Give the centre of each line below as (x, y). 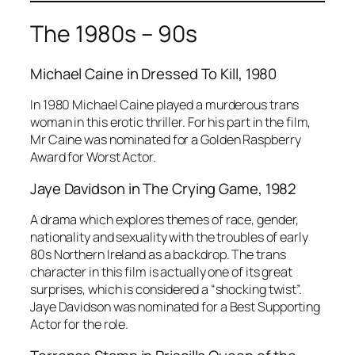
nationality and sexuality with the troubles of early (169, 237)
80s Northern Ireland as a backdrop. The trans (158, 255)
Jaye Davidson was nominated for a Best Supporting (176, 307)
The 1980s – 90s (114, 34)
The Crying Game (200, 188)
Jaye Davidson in (87, 188)
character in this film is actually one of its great (161, 272)
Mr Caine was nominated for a (116, 140)
